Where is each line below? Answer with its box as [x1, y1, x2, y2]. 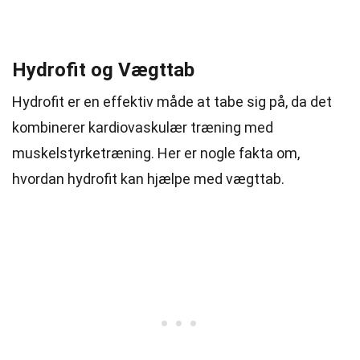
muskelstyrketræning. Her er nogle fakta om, [12, 145, 300, 162]
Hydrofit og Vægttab [12, 59, 194, 81]
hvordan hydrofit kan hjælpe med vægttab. [12, 170, 284, 187]
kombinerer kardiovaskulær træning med [12, 119, 273, 136]
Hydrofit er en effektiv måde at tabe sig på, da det [12, 93, 332, 110]
